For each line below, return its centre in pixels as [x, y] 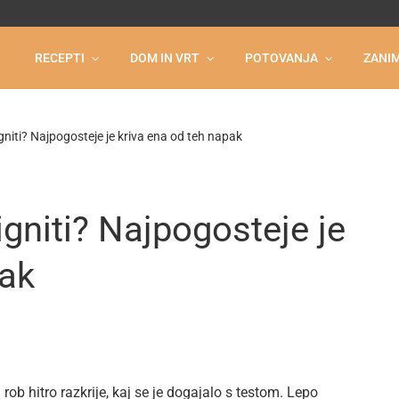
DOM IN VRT [165, 58]
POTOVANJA [281, 58]
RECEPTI [60, 58]
